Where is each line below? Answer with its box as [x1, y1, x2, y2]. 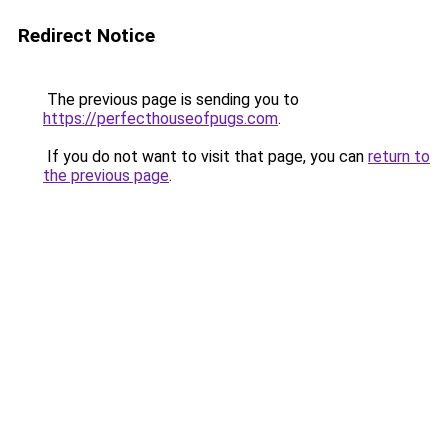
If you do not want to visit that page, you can [43, 147, 368, 166]
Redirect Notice [18, 24, 155, 47]
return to [368, 147, 430, 166]
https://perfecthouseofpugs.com [43, 109, 278, 128]
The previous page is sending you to [43, 90, 299, 109]
